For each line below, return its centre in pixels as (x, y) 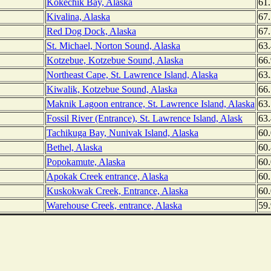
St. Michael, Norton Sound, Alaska (113, 46)
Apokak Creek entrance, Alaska (107, 177)
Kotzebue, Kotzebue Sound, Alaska (115, 60)
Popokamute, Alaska (86, 162)
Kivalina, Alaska (78, 17)
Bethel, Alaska (74, 148)
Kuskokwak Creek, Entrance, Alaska (117, 191)
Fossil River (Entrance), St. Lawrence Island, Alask (145, 119)
